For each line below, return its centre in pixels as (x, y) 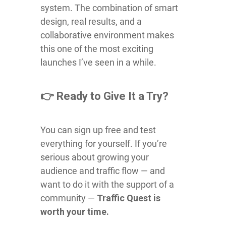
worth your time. (75, 211)
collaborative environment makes (107, 35)
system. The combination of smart (109, 8)
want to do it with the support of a (107, 184)
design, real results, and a (91, 21)
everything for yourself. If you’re (104, 143)
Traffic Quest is (129, 198)
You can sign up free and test (98, 130)
